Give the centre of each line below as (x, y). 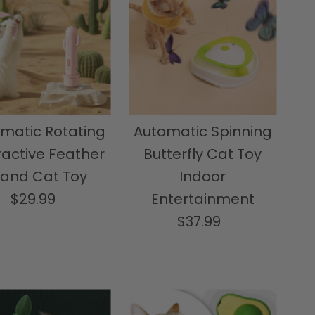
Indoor (202, 177)
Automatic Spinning (202, 132)
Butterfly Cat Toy (202, 154)
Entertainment (202, 199)
